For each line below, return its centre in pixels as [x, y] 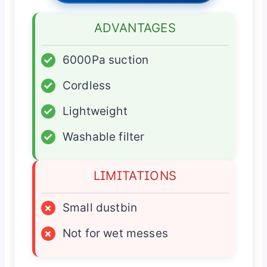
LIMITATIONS [135, 175]
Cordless [87, 85]
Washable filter [103, 136]
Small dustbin [100, 207]
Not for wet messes [115, 233]
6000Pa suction [105, 60]
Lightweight [95, 111]
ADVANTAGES [135, 27]
